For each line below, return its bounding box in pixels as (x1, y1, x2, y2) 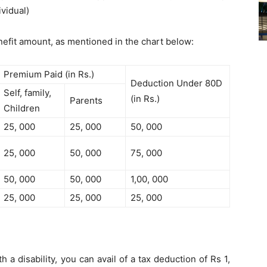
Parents (70, 95, 103, 107)
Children (4, 103, 40, 114)
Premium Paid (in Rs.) (4, 69, 94, 80)
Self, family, (4, 87, 51, 99)
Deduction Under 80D (131, 77, 222, 89)
